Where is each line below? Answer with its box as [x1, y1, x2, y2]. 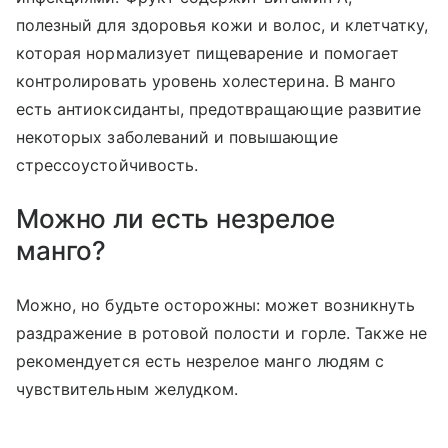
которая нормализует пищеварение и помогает [16, 43, 400, 64]
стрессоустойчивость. [16, 155, 198, 176]
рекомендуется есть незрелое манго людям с [16, 351, 384, 372]
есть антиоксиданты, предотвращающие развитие [16, 99, 422, 120]
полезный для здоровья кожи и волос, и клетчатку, [16, 15, 429, 36]
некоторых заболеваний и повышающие [16, 127, 338, 148]
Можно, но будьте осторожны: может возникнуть [16, 295, 416, 316]
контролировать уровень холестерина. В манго [16, 71, 397, 92]
